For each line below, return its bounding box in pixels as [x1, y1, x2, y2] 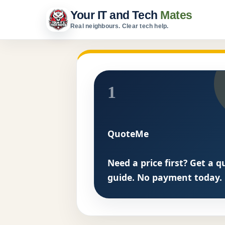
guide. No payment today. [107, 171, 222, 183]
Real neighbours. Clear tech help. [70, 23, 169, 29]
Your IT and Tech [70, 9, 161, 22]
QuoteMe [107, 127, 149, 140]
